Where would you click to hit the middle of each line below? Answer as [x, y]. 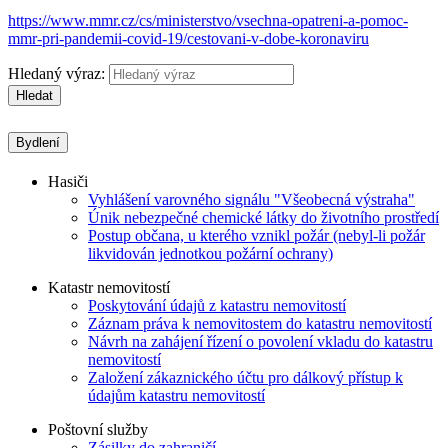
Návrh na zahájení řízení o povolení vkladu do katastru [260, 341]
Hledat [34, 95]
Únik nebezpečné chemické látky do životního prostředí [263, 217]
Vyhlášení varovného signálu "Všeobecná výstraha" [251, 199]
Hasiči [68, 181]
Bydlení [38, 142]
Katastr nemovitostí [109, 287]
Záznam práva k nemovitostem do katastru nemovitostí [260, 323]
